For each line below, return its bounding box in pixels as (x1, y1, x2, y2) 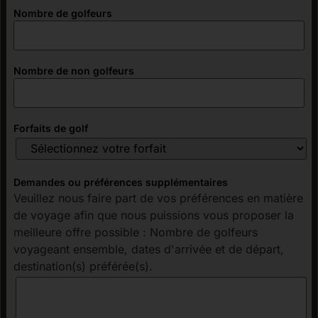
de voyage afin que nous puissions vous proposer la (13, 207, 294, 222)
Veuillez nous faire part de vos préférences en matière (13, 190, 303, 205)
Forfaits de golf (13, 121, 88, 134)
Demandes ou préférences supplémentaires (13, 175, 228, 188)
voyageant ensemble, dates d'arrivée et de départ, (13, 241, 284, 256)
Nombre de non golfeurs (13, 64, 134, 77)
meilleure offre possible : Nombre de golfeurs (13, 224, 258, 239)
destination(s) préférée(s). (13, 258, 153, 273)
